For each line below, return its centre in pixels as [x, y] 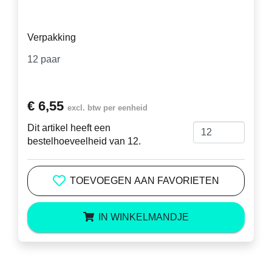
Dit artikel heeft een [69, 127]
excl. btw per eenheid [107, 107]
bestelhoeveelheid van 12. [84, 141]
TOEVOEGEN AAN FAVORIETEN [145, 181]
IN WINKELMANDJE [144, 217]
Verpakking [52, 38]
